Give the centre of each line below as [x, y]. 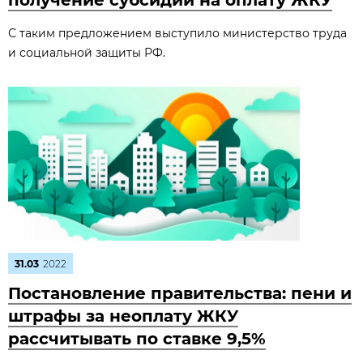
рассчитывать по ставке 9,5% [137, 339]
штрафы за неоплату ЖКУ [123, 316]
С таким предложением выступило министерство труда [177, 33]
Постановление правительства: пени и [180, 293]
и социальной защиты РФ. [87, 53]
